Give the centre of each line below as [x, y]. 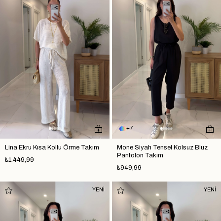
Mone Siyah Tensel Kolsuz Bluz [162, 147]
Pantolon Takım [140, 155]
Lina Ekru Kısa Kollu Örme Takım [52, 147]
